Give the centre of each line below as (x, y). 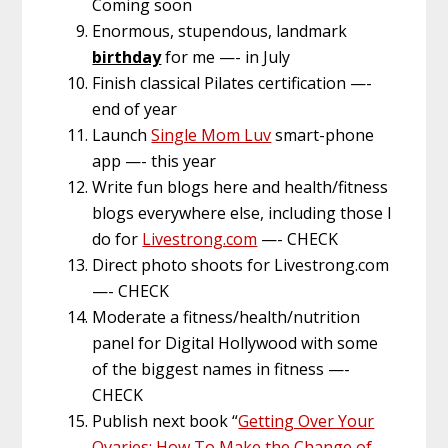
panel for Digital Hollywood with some (235, 343)
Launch (122, 135)
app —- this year (154, 161)
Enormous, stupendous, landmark (220, 31)
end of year (135, 109)
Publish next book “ (165, 421)
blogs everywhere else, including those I (242, 213)
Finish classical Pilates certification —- (232, 83)
